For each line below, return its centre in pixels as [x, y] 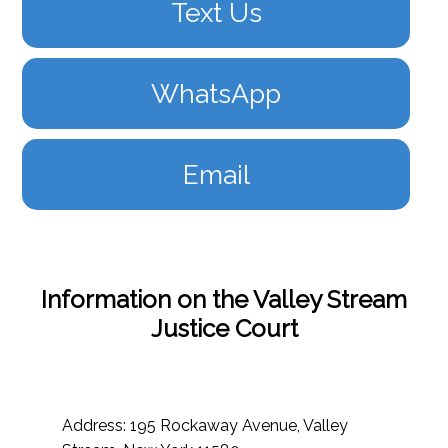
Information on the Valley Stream [224, 300]
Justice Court [224, 329]
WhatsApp [216, 94]
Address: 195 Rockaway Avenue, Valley [205, 426]
